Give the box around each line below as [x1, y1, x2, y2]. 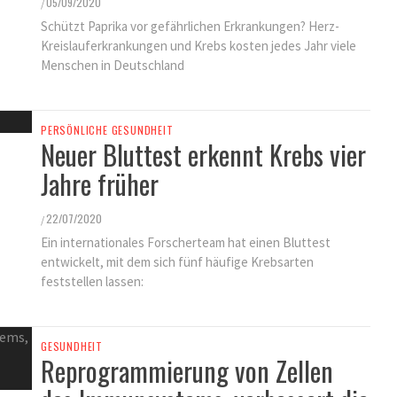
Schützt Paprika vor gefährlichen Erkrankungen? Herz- [41, 18, 339, 35]
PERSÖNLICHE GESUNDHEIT [41, 122, 174, 137]
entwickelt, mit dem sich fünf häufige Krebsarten [41, 253, 314, 270]
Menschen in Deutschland [41, 57, 184, 74]
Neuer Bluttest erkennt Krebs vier [41, 135, 366, 175]
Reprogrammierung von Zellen [41, 351, 333, 391]
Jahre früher [41, 164, 159, 204]
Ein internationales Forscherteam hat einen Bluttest [41, 234, 331, 251]
